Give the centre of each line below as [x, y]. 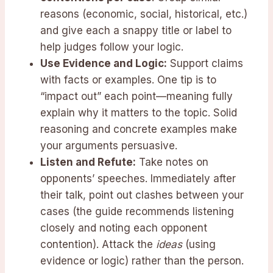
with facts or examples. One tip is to [128, 80]
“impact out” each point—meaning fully [136, 97]
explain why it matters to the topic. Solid [139, 113]
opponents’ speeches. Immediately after [138, 179]
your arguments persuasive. [109, 146]
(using [199, 245]
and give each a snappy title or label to [136, 31]
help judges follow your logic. [112, 47]
